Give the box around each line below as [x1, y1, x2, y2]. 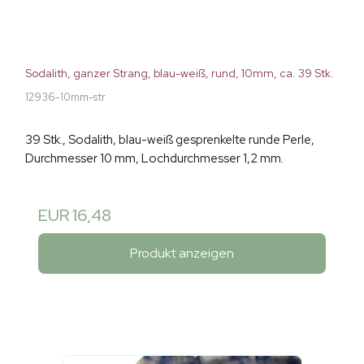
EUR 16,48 [38, 205, 111, 227]
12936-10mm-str [25, 90, 106, 105]
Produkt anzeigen [130, 244, 234, 262]
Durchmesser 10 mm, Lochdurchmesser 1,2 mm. [25, 150, 284, 167]
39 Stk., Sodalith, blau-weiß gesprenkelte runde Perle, [25, 132, 314, 149]
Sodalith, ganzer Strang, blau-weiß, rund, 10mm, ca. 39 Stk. [25, 66, 334, 81]
